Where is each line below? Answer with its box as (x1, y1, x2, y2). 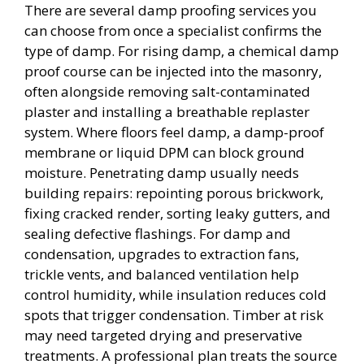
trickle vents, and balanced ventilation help (24, 264, 299, 284)
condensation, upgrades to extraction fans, (24, 244, 299, 263)
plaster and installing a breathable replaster (24, 102, 310, 121)
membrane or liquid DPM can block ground (24, 142, 305, 162)
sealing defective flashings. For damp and (24, 223, 291, 243)
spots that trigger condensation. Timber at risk (24, 305, 323, 324)
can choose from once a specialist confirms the (24, 20, 322, 40)
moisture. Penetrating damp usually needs (24, 162, 299, 182)
